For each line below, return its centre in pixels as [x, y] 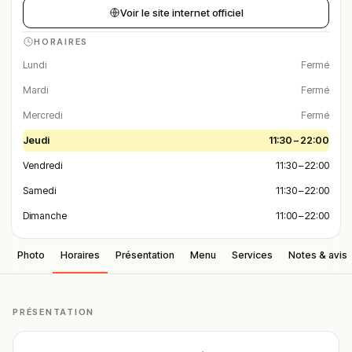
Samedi [39, 191]
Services [252, 255]
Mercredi [42, 115]
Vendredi [42, 165]
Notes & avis [318, 255]
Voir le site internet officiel [181, 12]
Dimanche [45, 216]
